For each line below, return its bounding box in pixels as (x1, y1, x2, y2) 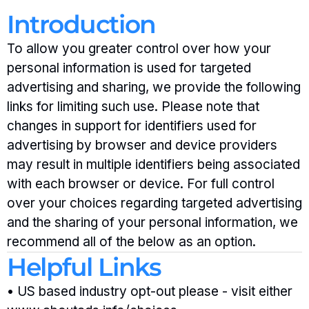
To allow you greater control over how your (7, 41, 271, 57)
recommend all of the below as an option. (7, 234, 256, 250)
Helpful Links (7, 252, 161, 282)
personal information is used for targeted (7, 60, 251, 76)
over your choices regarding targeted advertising (7, 195, 302, 211)
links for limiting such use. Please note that (7, 99, 259, 114)
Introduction (7, 9, 156, 39)
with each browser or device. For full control (7, 176, 275, 192)
